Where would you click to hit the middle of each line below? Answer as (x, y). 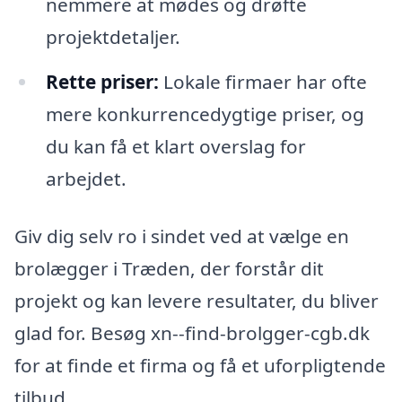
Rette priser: (102, 82)
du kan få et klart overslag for (175, 147)
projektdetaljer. (113, 37)
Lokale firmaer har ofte (262, 82)
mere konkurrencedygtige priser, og (205, 114)
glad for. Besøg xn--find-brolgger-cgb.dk (192, 332)
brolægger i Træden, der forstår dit (169, 268)
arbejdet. (86, 179)
